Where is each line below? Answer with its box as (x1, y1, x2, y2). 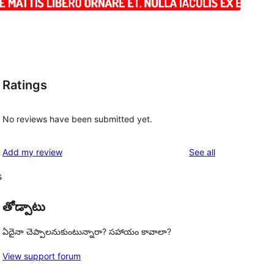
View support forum (2, 251, 81, 262)
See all (189, 146, 215, 157)
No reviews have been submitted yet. (2, 113, 152, 124)
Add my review (2, 146, 62, 157)
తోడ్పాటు (2, 199, 45, 214)
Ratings (2, 78, 47, 93)
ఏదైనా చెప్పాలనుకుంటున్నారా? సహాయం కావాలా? (2, 226, 171, 237)
